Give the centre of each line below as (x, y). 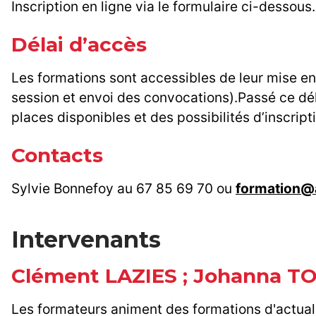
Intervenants (86, 240)
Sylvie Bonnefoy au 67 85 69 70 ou (123, 189)
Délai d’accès (79, 45)
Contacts (57, 156)
